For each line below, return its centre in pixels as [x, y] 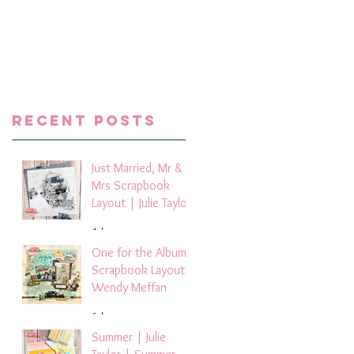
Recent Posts [84, 120]
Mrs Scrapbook [131, 185]
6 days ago [111, 316]
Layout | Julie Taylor [141, 202]
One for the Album [139, 252]
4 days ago [111, 232]
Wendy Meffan [129, 287]
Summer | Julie [129, 337]
